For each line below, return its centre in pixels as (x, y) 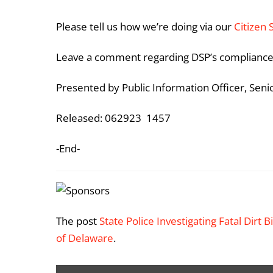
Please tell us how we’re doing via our (145, 26)
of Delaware (85, 238)
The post (78, 221)
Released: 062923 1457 (113, 118)
